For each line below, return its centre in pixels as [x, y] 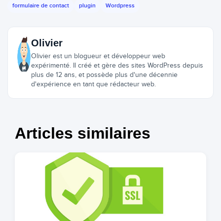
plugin [87, 6]
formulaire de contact [41, 6]
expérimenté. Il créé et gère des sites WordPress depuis [117, 66]
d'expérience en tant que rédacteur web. [93, 84]
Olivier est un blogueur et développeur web [98, 56]
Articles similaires [83, 133]
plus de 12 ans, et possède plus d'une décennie [104, 75]
